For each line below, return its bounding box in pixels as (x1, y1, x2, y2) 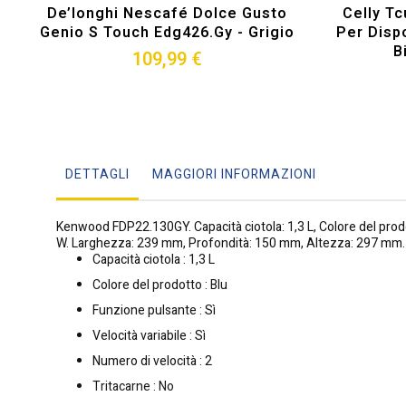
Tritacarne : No (92, 377, 174, 397)
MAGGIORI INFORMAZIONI (152, 165, 316, 185)
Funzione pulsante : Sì (92, 301, 216, 321)
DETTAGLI (65, 165, 130, 185)
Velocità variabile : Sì (92, 326, 206, 346)
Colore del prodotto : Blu (92, 275, 227, 295)
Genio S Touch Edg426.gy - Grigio (39, 22, 295, 44)
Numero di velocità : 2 (92, 352, 212, 372)
